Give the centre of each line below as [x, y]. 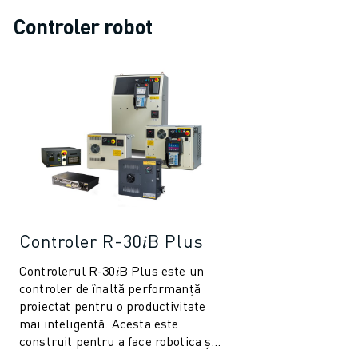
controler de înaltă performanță [110, 288]
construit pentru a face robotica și [117, 340]
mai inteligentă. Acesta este [99, 323]
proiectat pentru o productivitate [113, 305]
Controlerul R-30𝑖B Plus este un [111, 270]
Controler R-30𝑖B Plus [111, 240]
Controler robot [83, 26]
